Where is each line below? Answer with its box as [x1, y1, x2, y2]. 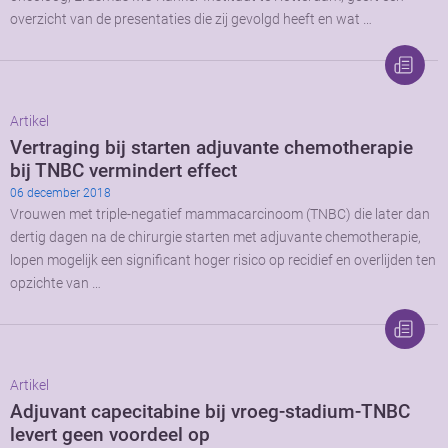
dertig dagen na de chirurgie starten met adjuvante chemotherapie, [10, 228, 421, 246]
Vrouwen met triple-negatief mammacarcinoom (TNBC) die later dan [10, 205, 430, 223]
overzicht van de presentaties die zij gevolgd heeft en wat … [10, 10, 372, 28]
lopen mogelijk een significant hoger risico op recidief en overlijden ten [10, 251, 436, 269]
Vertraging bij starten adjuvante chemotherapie [10, 135, 413, 159]
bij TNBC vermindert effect [10, 158, 237, 182]
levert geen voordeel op [10, 422, 210, 446]
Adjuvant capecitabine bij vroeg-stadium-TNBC [10, 399, 410, 423]
